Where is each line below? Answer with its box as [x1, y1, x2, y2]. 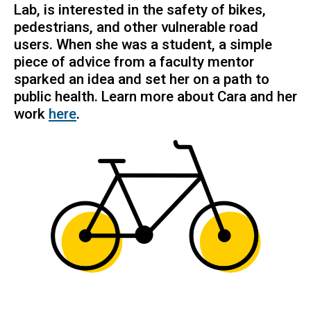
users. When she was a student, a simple [14, 35, 272, 53]
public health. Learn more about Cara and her [14, 87, 297, 105]
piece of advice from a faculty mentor [14, 53, 254, 70]
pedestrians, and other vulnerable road [14, 18, 258, 35]
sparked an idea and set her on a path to [14, 70, 269, 87]
